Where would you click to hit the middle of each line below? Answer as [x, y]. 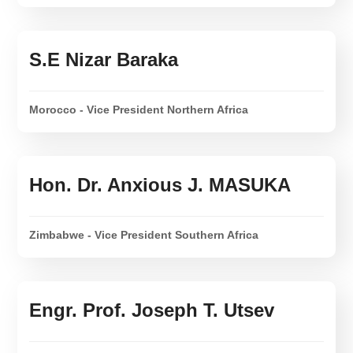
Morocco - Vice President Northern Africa [139, 110]
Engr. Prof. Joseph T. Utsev [152, 310]
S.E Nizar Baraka [104, 60]
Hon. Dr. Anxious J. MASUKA [160, 185]
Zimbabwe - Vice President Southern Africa [144, 235]
